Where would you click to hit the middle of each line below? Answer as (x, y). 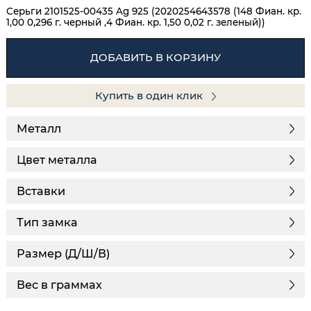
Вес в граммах (59, 285)
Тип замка (47, 222)
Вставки (41, 191)
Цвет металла (57, 160)
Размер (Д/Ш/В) (63, 254)
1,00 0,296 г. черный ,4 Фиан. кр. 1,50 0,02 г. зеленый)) (136, 22)
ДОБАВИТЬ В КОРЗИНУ (155, 58)
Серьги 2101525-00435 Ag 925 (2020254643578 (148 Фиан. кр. (154, 11)
